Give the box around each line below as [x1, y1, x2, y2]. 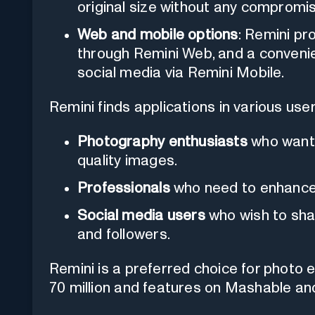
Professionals [77, 180, 170, 195]
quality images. [77, 153, 178, 168]
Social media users [77, 207, 205, 223]
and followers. [77, 226, 170, 242]
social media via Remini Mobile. [77, 65, 285, 80]
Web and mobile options [77, 27, 238, 42]
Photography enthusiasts [77, 134, 247, 149]
